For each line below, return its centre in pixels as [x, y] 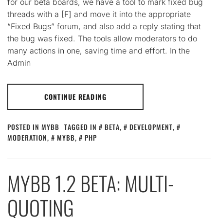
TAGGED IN [82, 127]
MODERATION [27, 137]
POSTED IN [24, 127]
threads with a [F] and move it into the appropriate [99, 14]
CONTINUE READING [75, 97]
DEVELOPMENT [151, 127]
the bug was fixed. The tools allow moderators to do [102, 38]
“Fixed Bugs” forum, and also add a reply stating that [104, 26]
